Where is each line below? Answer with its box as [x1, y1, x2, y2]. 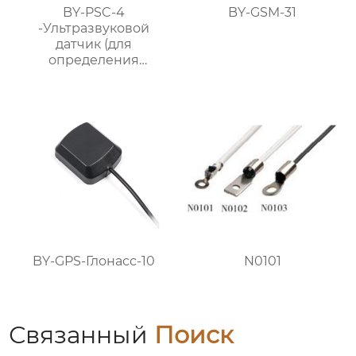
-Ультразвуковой [37, 21, 149, 37]
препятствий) [48, 84, 140, 100]
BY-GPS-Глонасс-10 [32, 253, 155, 269]
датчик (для [55, 37, 132, 52]
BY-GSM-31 [228, 5, 297, 21]
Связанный [9, 319, 155, 350]
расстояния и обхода [24, 68, 164, 84]
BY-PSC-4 [62, 5, 125, 21]
